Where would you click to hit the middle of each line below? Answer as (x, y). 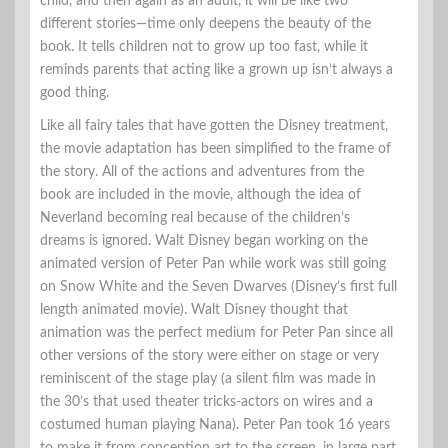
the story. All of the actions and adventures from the (202, 171)
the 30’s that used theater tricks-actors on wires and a (206, 401)
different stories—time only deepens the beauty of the (205, 23)
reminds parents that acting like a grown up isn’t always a (216, 69)
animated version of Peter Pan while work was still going (213, 263)
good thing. (74, 92)
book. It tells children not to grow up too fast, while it (204, 46)
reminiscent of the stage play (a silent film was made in (208, 378)
